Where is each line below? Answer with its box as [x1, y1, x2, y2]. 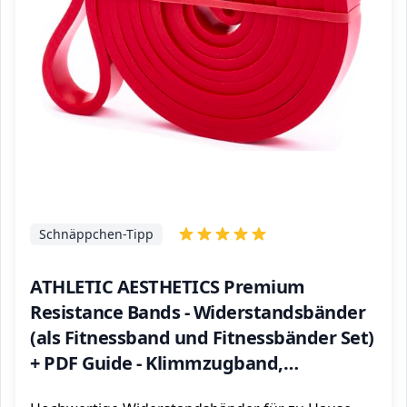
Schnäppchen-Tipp [39, 225, 154, 243]
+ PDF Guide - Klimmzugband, [30, 351, 283, 375]
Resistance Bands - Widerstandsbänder [30, 300, 365, 324]
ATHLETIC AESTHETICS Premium [30, 274, 305, 299]
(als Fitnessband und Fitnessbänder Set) [30, 325, 374, 350]
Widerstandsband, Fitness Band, [30, 376, 308, 401]
